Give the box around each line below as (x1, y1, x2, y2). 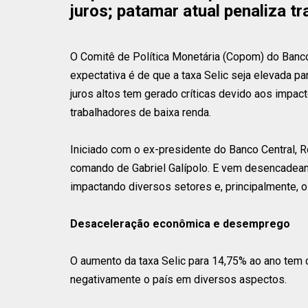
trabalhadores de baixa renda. (70, 105, 214, 119)
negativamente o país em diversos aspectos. (70, 272, 289, 286)
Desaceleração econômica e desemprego (70, 217, 290, 230)
